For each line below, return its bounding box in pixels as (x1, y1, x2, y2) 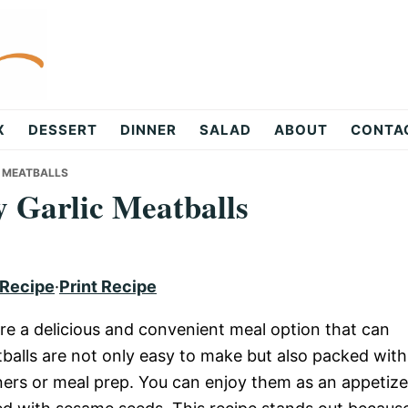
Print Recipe (59, 277, 157, 296)
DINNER (120, 121, 177, 138)
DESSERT (28, 121, 97, 138)
